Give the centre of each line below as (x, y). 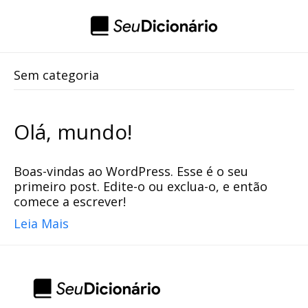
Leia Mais (41, 223)
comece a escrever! (70, 201)
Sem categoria (56, 75)
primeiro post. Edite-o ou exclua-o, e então (141, 186)
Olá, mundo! (73, 132)
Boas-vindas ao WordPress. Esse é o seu (131, 171)
